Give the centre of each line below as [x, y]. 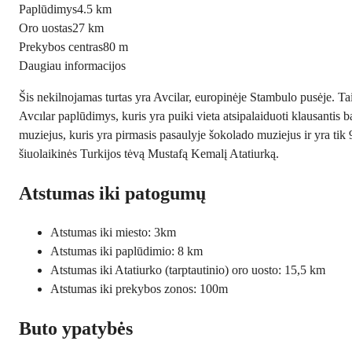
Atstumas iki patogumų [112, 193]
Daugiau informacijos [72, 65]
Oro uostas [46, 27]
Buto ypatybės [76, 328]
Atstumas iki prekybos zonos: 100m [139, 288]
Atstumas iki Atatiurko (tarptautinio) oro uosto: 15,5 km [188, 269]
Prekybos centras [61, 46]
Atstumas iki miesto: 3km [113, 232]
